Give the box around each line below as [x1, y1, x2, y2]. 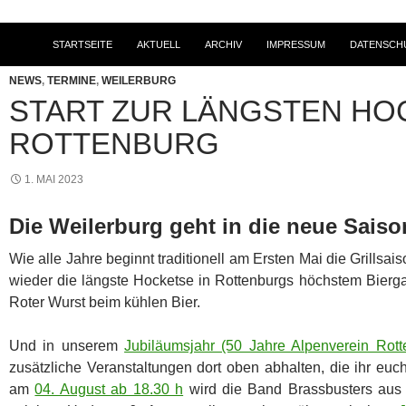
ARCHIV [205, 38, 242, 50]
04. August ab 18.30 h [34, 381, 184, 397]
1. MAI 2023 [24, 172, 83, 186]
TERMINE [47, 73, 96, 87]
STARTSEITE [53, 38, 112, 50]
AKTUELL [137, 38, 180, 50]
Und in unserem [9, 337, 125, 353]
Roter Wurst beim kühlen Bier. [9, 294, 200, 310]
